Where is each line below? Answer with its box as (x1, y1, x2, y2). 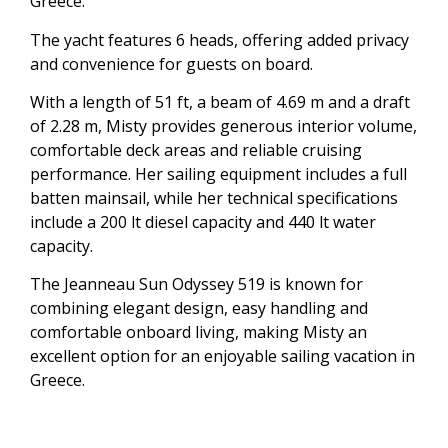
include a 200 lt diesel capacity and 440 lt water (30, 210, 376, 233)
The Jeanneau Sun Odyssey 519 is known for (30, 273, 363, 296)
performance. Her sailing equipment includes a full (30, 162, 407, 185)
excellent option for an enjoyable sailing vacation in (30, 345, 415, 368)
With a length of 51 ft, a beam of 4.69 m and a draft (30, 90, 410, 113)
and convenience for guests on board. (30, 52, 313, 75)
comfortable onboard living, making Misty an (30, 321, 367, 344)
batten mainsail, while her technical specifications (30, 186, 398, 209)
